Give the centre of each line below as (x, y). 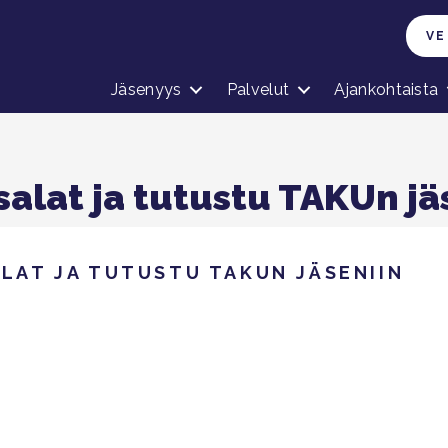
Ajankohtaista (386, 89)
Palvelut (258, 89)
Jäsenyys (146, 89)
